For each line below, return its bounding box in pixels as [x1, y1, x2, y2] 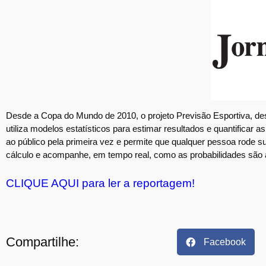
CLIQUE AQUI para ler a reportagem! [6, 176, 195, 189]
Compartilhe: [6, 234, 79, 249]
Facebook [204, 236, 246, 247]
